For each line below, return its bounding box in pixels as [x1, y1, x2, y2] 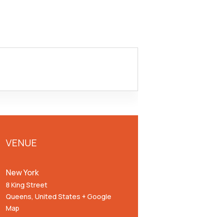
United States [34, 192, 80, 201]
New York [5, 167, 39, 178]
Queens [5, 192, 31, 201]
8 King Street [5, 180, 47, 189]
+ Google [81, 192, 111, 201]
